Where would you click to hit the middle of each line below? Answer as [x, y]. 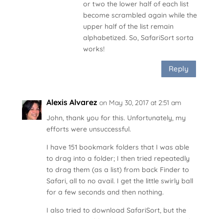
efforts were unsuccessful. [88, 129]
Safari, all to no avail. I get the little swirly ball [120, 181]
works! [94, 49]
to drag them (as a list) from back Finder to [118, 169]
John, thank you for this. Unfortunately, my [116, 118]
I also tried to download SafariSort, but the [116, 210]
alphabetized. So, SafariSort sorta [138, 37]
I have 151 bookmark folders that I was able [118, 147]
